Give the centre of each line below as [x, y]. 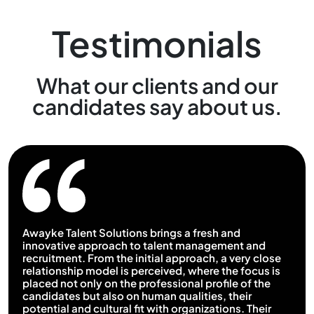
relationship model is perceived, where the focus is [151, 270]
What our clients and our [157, 85]
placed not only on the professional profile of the [146, 282]
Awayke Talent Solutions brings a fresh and [131, 232]
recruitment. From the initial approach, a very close [152, 257]
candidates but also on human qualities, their [137, 295]
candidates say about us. [157, 106]
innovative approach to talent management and [144, 245]
